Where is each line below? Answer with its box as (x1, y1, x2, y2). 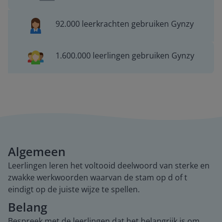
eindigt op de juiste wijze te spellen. (8, 184, 140, 195)
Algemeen (8, 143, 65, 160)
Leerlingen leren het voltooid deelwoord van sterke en (8, 160, 210, 171)
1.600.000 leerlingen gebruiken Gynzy (55, 50, 194, 61)
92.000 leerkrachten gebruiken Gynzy (55, 18, 194, 29)
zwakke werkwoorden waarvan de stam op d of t (8, 172, 187, 183)
